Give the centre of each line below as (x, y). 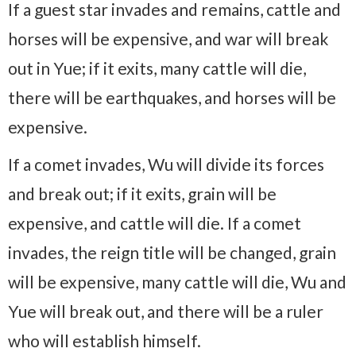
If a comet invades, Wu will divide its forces (166, 164)
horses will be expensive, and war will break (168, 38)
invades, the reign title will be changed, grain (172, 252)
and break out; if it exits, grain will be (142, 193)
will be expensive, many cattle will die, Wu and (177, 281)
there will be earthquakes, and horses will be (172, 97)
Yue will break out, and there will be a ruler (166, 311)
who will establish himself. (104, 340)
